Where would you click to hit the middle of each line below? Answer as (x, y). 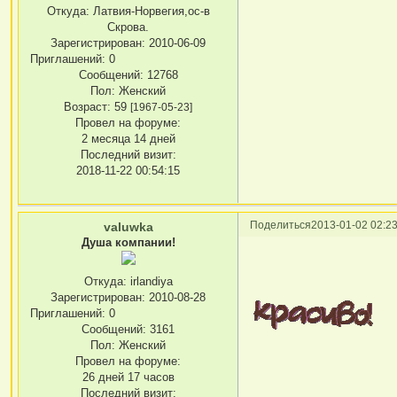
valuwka (128, 227)
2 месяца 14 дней (128, 139)
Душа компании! (128, 243)
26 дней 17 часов (128, 378)
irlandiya (149, 282)
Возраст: (88, 107)
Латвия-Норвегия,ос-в (149, 12)
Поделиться (281, 225)
